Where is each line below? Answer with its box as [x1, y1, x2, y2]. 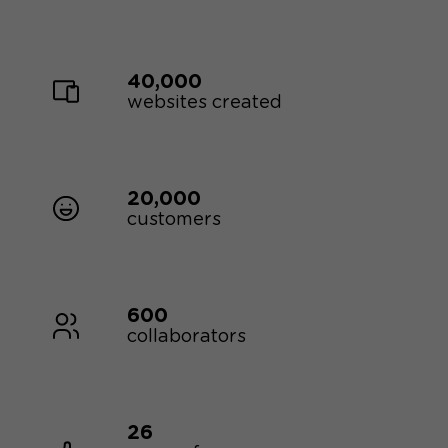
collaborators [127, 326, 247, 346]
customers [127, 209, 222, 229]
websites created [127, 92, 283, 112]
